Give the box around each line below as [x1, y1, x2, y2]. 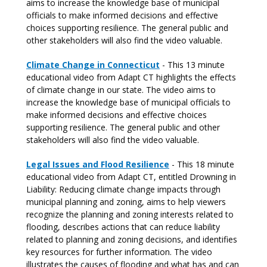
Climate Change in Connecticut [26, 59, 160, 70]
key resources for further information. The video [26, 246, 212, 257]
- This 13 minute [160, 59, 225, 70]
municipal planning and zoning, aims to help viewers [26, 196, 226, 207]
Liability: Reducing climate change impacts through [26, 184, 221, 195]
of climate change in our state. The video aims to [26, 84, 216, 95]
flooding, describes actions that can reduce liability [26, 221, 220, 232]
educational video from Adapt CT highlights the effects [26, 72, 236, 83]
